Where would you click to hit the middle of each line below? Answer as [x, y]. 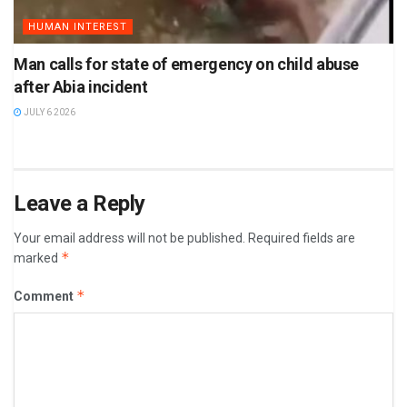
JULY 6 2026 [49, 112]
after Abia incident [81, 86]
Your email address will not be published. [129, 238]
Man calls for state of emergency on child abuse [187, 64]
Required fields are [302, 238]
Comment [45, 296]
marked [37, 258]
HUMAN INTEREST [78, 26]
